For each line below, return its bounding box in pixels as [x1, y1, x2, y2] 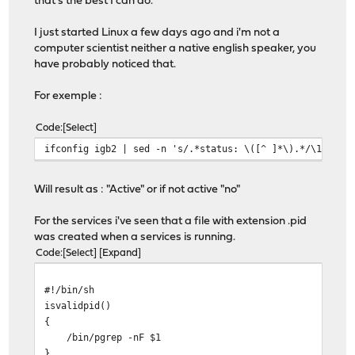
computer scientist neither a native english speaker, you [34, 43, 317, 55]
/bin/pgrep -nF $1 [44, 331, 162, 344]
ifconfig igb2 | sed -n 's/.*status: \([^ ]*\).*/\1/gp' [44, 143, 345, 155]
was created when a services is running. [34, 231, 236, 244]
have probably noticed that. [34, 59, 177, 71]
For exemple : [34, 90, 103, 103]
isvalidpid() [44, 300, 112, 312]
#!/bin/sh [44, 284, 95, 296]
